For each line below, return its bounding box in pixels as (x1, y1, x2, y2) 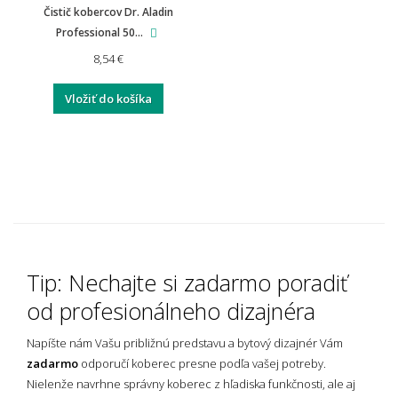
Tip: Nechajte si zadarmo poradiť (27, 267, 347, 298)
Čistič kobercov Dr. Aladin (44, 4, 173, 20)
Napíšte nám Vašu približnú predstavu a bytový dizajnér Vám (27, 334, 343, 351)
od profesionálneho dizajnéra (27, 295, 315, 326)
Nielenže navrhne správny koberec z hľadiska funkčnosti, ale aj (27, 375, 355, 392)
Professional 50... (55, 24, 146, 40)
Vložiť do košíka (65, 90, 152, 107)
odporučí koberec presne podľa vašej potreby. (78, 354, 326, 371)
